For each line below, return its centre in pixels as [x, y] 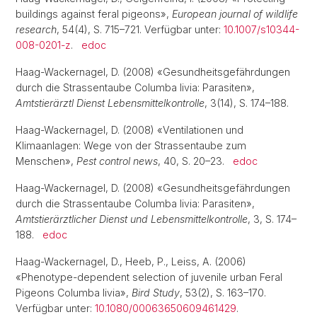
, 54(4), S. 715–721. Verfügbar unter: [140, 29]
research [36, 29]
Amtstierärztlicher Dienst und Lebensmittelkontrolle [132, 219]
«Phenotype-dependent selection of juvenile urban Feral [149, 277]
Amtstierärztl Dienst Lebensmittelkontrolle [110, 103]
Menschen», [46, 161]
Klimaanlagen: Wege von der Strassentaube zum [131, 145]
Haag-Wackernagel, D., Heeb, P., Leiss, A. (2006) [131, 261]
